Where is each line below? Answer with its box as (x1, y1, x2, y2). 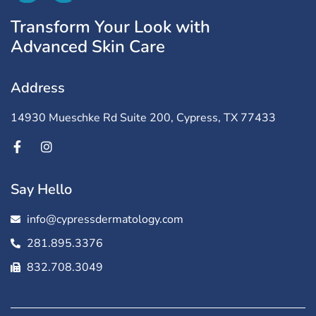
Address (11, 78, 65, 97)
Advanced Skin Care (11, 35, 165, 58)
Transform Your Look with (11, 15, 210, 38)
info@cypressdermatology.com (26, 211, 183, 227)
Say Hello (11, 179, 72, 199)
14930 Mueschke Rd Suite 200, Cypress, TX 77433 (11, 109, 276, 126)
